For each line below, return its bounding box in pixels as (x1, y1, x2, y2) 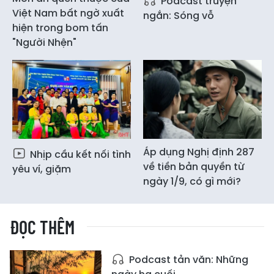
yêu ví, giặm (12, 162, 71, 177)
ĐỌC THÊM (10, 216, 75, 239)
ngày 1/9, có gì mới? (143, 174, 241, 189)
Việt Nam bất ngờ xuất (12, 6, 124, 20)
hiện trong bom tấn (12, 20, 108, 35)
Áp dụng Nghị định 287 (143, 145, 254, 160)
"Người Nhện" (12, 35, 76, 50)
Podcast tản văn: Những (127, 253, 248, 267)
